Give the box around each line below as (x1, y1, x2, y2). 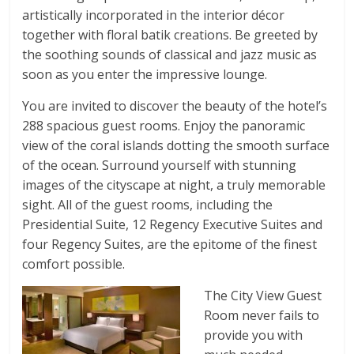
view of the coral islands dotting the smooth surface (22, 137, 330, 155)
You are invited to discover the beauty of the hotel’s (22, 97, 328, 115)
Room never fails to (204, 307, 320, 325)
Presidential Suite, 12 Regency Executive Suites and (22, 216, 323, 234)
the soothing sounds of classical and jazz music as (22, 46, 318, 64)
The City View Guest (204, 287, 322, 305)
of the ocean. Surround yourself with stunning (22, 156, 297, 175)
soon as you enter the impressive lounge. (22, 66, 268, 84)
